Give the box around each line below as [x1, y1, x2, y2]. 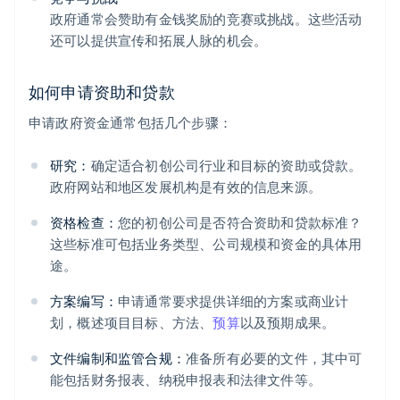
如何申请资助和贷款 [29, 81, 175, 103]
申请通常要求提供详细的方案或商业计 [118, 292, 349, 311]
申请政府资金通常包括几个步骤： [29, 113, 232, 132]
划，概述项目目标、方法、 [50, 313, 213, 332]
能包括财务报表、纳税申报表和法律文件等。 [50, 371, 321, 389]
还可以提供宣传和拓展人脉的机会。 [50, 31, 268, 50]
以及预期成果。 [239, 313, 336, 332]
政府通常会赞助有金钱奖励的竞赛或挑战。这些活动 [50, 10, 362, 29]
